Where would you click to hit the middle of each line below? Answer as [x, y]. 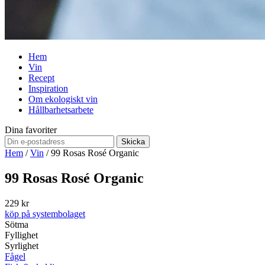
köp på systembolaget [45, 214]
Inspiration [48, 88]
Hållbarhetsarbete [61, 109]
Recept [41, 77]
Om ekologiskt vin [63, 99]
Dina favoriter [31, 130]
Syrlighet [22, 245]
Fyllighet [21, 235]
